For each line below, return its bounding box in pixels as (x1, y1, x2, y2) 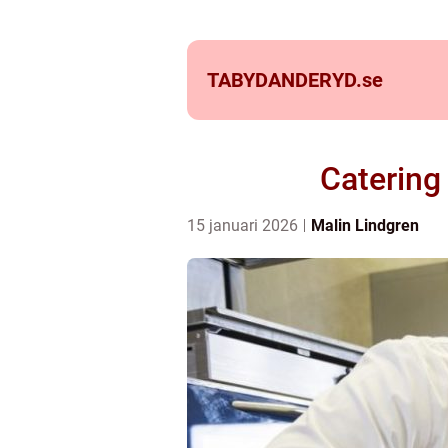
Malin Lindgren (311, 216, 419, 235)
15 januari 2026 (187, 216, 302, 235)
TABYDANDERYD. (207, 68, 362, 92)
